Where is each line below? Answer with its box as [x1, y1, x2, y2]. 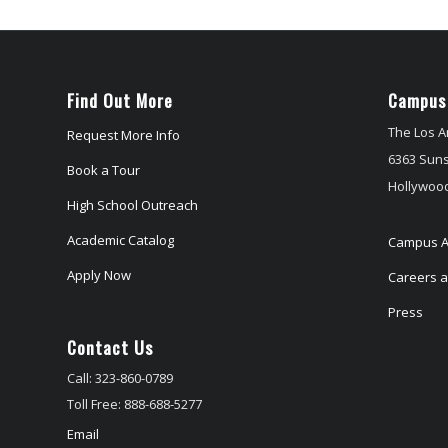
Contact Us [67, 333, 153, 360]
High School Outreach [67, 195, 198, 214]
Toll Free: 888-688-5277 [67, 394, 202, 413]
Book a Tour [67, 160, 140, 179]
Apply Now [67, 265, 131, 284]
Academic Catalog [67, 230, 174, 249]
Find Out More [67, 86, 173, 113]
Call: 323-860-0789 [67, 368, 173, 387]
